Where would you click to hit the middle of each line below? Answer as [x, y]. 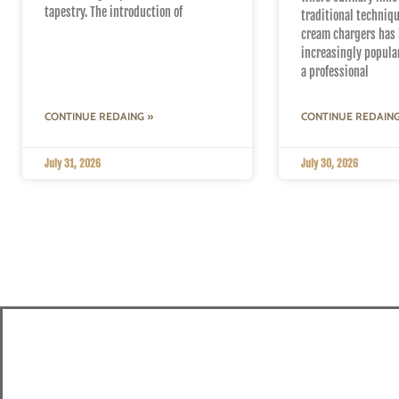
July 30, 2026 [329, 163]
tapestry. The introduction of [114, 12]
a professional [334, 71]
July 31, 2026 [73, 163]
